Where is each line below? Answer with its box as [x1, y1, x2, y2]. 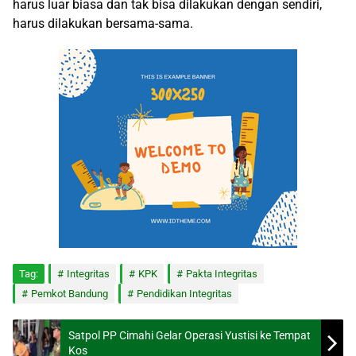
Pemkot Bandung [31, 288, 108, 300]
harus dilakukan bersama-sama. [13, 16, 193, 32]
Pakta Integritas [186, 268, 257, 281]
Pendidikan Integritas [137, 288, 232, 300]
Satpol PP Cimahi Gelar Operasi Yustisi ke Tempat [68, 329, 311, 342]
